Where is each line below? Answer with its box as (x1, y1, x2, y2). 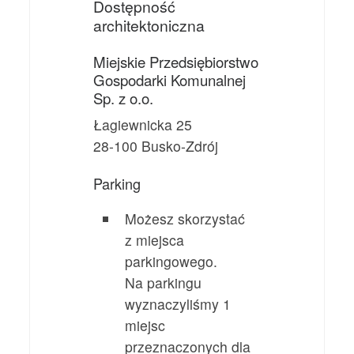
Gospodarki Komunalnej (93, 70, 247, 91)
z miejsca (125, 229, 185, 250)
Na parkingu (125, 272, 202, 292)
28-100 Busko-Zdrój (93, 136, 219, 156)
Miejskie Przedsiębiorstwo (93, 51, 259, 73)
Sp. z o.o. (93, 88, 154, 109)
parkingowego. (125, 250, 218, 271)
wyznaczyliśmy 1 (125, 293, 232, 314)
